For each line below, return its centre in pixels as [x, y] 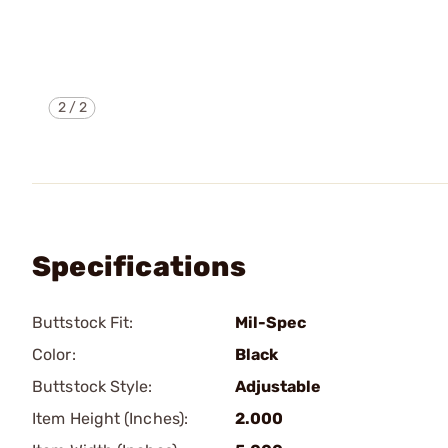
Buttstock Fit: [83, 322]
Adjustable [278, 386]
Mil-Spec [270, 322]
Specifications [139, 266]
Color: [54, 354]
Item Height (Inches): [110, 418]
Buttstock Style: [92, 386]
